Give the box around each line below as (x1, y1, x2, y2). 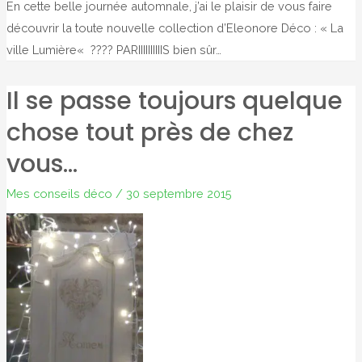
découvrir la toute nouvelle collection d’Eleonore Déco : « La (6, 21, 343, 36)
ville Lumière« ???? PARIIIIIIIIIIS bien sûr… (6, 43, 221, 57)
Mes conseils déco (6, 186, 112, 200)
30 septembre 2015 (125, 186, 232, 200)
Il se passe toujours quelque (6, 83, 343, 118)
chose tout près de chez (6, 115, 293, 149)
